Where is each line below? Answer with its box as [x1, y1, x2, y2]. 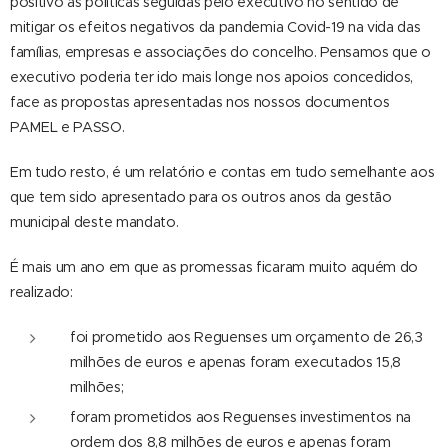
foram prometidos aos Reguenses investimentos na [70, 408, 411, 426]
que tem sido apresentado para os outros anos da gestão [10, 188, 392, 206]
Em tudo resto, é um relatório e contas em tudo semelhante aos [10, 163, 435, 181]
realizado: [10, 283, 73, 301]
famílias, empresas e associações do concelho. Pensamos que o [10, 43, 431, 61]
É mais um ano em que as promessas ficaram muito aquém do [10, 258, 419, 276]
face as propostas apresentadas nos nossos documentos [10, 93, 390, 111]
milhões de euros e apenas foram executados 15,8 [70, 353, 401, 371]
